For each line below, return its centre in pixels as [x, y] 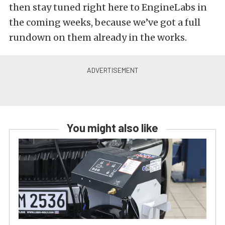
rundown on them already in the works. [98, 38]
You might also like [113, 128]
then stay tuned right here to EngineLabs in [108, 8]
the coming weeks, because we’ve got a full [105, 23]
